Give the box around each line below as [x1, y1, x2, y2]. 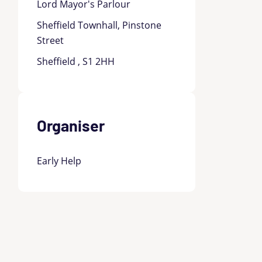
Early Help [37, 154, 82, 167]
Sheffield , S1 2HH [37, 54, 115, 68]
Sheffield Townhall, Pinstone [37, 18, 162, 32]
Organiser [37, 115, 105, 135]
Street [37, 33, 64, 47]
